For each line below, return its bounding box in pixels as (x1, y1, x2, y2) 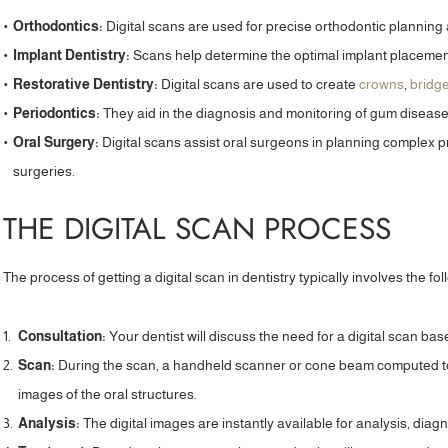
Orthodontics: (13, 18, 104, 34)
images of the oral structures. (18, 386, 198, 402)
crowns (359, 76, 405, 92)
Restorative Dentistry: (13, 76, 159, 92)
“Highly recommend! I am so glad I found (44, 379, 292, 395)
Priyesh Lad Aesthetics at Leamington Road (32, 408, 304, 424)
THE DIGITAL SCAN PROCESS (3, 207, 392, 250)
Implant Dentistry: (13, 47, 131, 63)
